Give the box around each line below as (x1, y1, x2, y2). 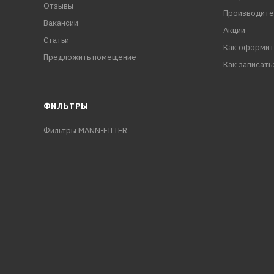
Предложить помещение (43, 52, 136, 62)
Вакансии (43, 18, 78, 28)
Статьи (43, 35, 69, 45)
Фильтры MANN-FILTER (43, 125, 127, 136)
